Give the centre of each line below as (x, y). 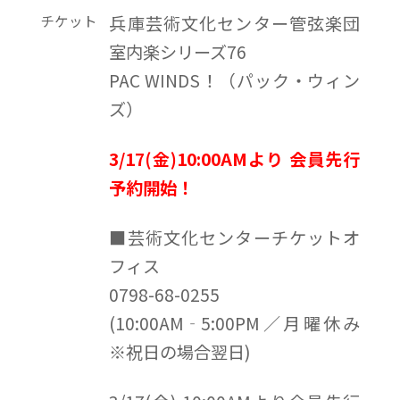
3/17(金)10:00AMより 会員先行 (235, 158)
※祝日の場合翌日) (180, 351)
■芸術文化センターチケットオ (235, 237)
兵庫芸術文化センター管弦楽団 (235, 23)
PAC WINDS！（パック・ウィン (235, 80)
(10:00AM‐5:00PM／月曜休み (235, 323)
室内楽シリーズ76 (178, 51)
